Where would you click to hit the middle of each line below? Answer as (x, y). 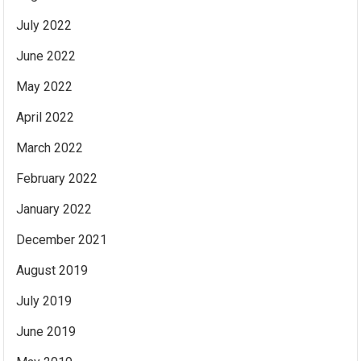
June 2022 (46, 56)
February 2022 (57, 178)
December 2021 (62, 240)
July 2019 (44, 301)
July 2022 (44, 25)
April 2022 (46, 117)
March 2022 (50, 148)
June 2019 (46, 332)
